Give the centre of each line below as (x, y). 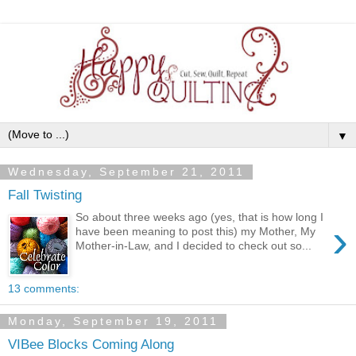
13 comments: (44, 289)
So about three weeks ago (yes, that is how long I (200, 217)
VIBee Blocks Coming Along (91, 344)
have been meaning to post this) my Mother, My (196, 232)
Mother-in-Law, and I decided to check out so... (194, 246)
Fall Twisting (45, 194)
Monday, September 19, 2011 (113, 321)
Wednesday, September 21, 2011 (126, 172)
